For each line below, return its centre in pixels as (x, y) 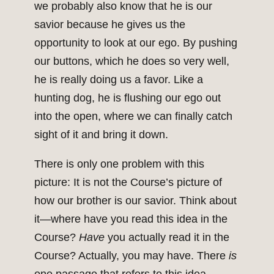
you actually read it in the (167, 238)
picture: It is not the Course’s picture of (128, 183)
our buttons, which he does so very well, (132, 61)
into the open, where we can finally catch (133, 117)
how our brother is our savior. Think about (135, 201)
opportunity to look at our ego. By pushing (136, 43)
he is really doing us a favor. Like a (119, 80)
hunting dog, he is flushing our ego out (128, 98)
